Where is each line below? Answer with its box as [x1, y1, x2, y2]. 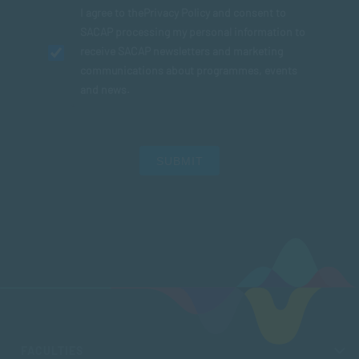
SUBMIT [155, 155, 204, 168]
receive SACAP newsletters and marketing [80, 44, 283, 58]
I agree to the [80, 6, 143, 20]
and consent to [210, 6, 286, 20]
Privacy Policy [143, 6, 210, 20]
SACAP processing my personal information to [80, 25, 305, 39]
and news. [80, 83, 130, 97]
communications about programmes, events [80, 63, 297, 78]
